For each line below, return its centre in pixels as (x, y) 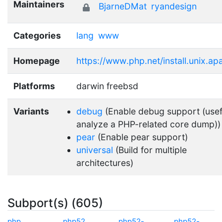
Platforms (34, 86)
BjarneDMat (123, 6)
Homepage (37, 60)
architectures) (105, 163)
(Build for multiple (150, 150)
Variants (31, 111)
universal (95, 150)
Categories (37, 35)
